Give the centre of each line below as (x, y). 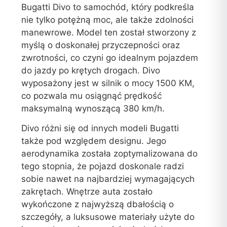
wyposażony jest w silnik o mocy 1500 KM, (108, 83)
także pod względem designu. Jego (94, 141)
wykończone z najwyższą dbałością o (98, 204)
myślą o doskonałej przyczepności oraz (101, 45)
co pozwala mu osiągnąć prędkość (92, 96)
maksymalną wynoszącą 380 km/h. (93, 108)
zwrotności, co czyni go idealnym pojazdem (110, 58)
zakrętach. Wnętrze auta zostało (87, 192)
